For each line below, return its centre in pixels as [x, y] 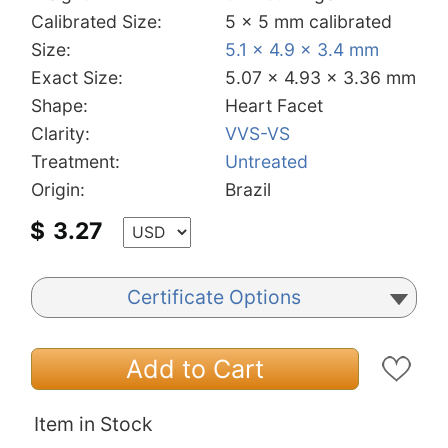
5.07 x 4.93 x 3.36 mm [320, 77]
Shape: [59, 105]
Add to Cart [195, 368]
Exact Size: [77, 77]
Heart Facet [274, 105]
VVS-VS [257, 133]
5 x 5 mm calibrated [308, 21]
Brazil [248, 189]
